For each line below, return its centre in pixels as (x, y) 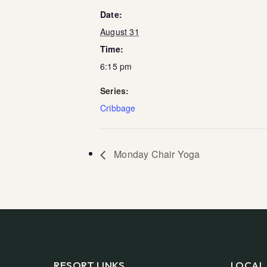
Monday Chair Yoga (156, 154)
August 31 (120, 31)
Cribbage (118, 108)
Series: (115, 90)
